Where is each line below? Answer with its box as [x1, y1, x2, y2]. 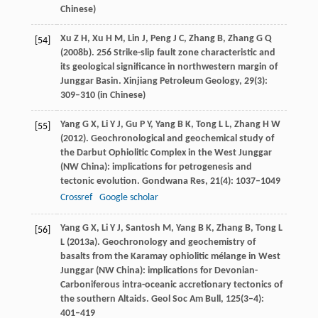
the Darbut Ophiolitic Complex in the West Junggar [60, 148, 272, 159]
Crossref [60, 192, 92, 204]
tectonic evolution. [60, 176, 140, 187]
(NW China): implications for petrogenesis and [60, 162, 252, 173]
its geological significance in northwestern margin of [60, 62, 278, 73]
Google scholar [99, 192, 158, 204]
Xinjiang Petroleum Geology [123, 76, 239, 87]
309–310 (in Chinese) [60, 90, 146, 102]
